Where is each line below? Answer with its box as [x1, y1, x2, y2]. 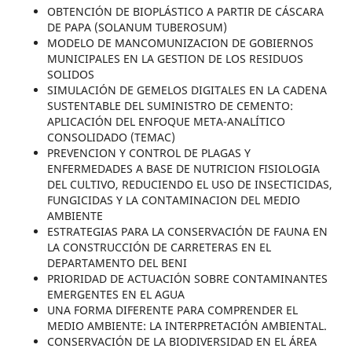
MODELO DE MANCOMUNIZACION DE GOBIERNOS [46, 35, 313, 51]
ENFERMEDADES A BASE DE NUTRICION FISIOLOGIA [46, 161, 320, 177]
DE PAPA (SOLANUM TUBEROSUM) [46, 20, 227, 35]
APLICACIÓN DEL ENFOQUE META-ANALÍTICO [46, 114, 285, 130]
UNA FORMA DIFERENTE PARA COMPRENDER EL [46, 302, 298, 318]
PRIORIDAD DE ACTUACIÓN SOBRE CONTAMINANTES [46, 271, 328, 287]
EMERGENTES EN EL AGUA [46, 287, 185, 302]
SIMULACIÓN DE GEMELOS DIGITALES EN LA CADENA [46, 82, 327, 98]
